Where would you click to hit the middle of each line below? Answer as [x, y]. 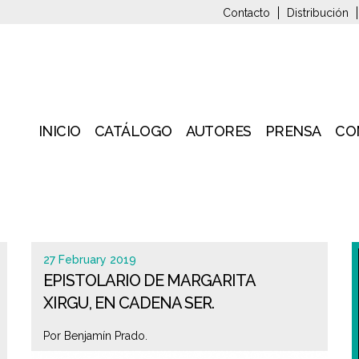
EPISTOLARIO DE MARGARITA [149, 280]
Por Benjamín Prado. [95, 336]
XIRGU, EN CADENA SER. [129, 303]
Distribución [318, 13]
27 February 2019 [90, 260]
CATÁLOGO [133, 131]
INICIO [59, 131]
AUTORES [219, 131]
